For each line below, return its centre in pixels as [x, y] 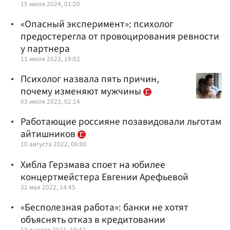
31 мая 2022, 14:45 [48, 187]
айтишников [49, 134]
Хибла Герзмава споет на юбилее [93, 165]
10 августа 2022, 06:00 [54, 144]
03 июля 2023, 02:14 [50, 102]
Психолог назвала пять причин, [90, 79]
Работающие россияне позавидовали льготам [121, 122]
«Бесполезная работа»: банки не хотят [104, 207]
